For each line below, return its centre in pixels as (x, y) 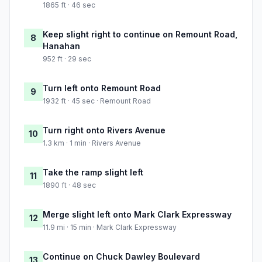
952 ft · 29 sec (67, 59)
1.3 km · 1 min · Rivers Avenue (92, 143)
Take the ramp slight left (93, 173)
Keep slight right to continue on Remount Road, (140, 35)
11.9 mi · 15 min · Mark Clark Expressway (110, 227)
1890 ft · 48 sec (69, 185)
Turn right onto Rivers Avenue (104, 130)
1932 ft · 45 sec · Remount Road (97, 101)
